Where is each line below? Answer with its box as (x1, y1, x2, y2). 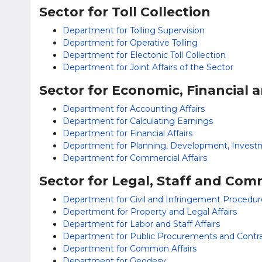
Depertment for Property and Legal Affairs (63, 206, 237, 217)
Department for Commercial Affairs (63, 153, 207, 163)
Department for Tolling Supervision (63, 25, 205, 36)
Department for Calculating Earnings (63, 116, 213, 126)
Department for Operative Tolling (63, 37, 198, 48)
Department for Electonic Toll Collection (63, 50, 226, 60)
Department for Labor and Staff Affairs (63, 219, 220, 229)
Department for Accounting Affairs (63, 104, 205, 114)
